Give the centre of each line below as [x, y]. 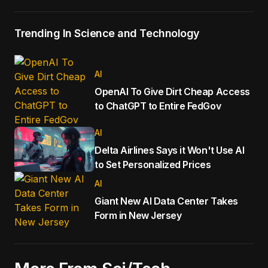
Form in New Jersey [138, 216]
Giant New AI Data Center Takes [166, 201]
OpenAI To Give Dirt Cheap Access [172, 92]
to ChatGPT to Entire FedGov [158, 106]
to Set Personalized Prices [153, 164]
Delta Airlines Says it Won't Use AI [170, 150]
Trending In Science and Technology [107, 33]
